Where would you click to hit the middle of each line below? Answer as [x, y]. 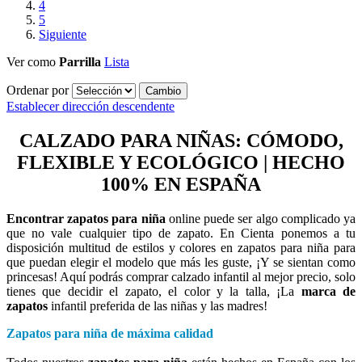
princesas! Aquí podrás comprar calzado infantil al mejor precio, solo [181, 277]
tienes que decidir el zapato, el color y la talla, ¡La [154, 292]
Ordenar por [39, 90]
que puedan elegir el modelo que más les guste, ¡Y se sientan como [181, 263]
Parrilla [80, 62]
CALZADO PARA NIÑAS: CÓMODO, [181, 141]
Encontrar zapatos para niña [86, 219]
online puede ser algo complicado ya [261, 219]
